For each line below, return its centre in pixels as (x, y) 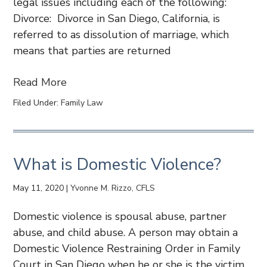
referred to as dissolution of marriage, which (121, 35)
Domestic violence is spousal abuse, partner (120, 216)
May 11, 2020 (39, 188)
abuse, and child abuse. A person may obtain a (126, 232)
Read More (40, 82)
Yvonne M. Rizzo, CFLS (113, 188)
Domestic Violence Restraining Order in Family (127, 249)
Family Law (82, 103)
